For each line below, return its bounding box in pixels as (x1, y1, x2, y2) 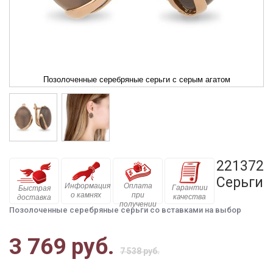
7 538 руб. (120, 246, 160, 256)
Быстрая (18, 184, 51, 193)
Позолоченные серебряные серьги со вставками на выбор (9, 205, 241, 214)
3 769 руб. (9, 233, 115, 260)
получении (119, 200, 157, 208)
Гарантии (171, 183, 208, 192)
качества (173, 193, 206, 201)
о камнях (71, 191, 101, 199)
